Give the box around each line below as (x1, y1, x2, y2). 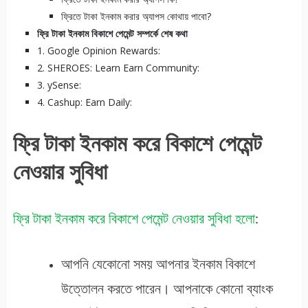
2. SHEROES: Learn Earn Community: (36, 61, 199, 75)
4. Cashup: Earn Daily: (36, 96, 132, 109)
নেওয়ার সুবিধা (12, 162, 107, 184)
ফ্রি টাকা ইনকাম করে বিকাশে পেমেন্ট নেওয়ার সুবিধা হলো (12, 212, 255, 226)
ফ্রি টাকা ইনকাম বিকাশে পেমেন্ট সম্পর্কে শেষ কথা (36, 27, 188, 41)
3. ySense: (36, 78, 81, 92)
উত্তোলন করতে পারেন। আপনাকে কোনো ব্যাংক (60, 282, 273, 296)
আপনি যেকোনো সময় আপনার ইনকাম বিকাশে (60, 257, 255, 272)
